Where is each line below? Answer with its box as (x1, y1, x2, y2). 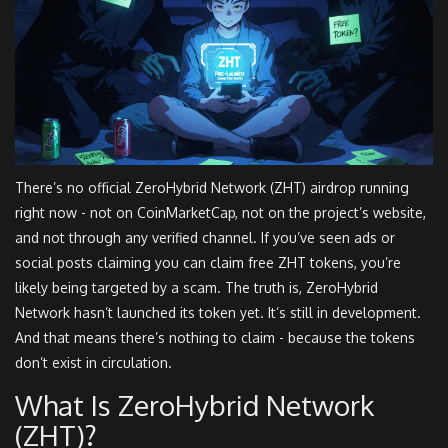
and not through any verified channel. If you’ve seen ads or (15, 229, 395, 247)
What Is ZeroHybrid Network (15, 387, 374, 424)
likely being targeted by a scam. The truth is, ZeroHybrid (15, 279, 378, 297)
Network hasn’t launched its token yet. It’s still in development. (15, 304, 421, 322)
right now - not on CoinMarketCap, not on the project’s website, (15, 204, 426, 222)
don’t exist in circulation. (15, 354, 172, 372)
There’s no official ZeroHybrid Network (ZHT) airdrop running (15, 179, 409, 197)
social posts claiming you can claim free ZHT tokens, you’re (15, 254, 401, 272)
